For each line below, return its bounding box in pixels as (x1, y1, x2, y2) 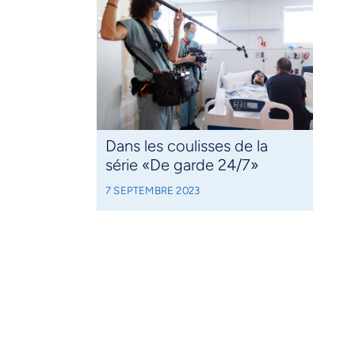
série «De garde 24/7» (105, 155, 258, 175)
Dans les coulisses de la (105, 136, 268, 156)
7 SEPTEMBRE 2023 (105, 184, 200, 197)
